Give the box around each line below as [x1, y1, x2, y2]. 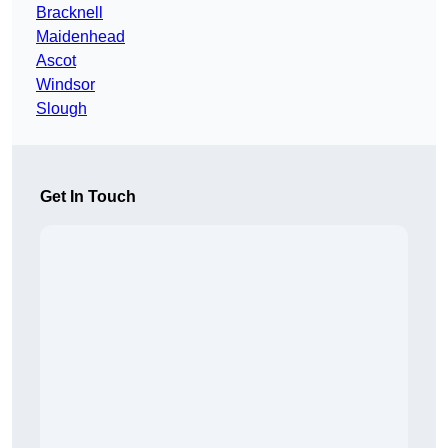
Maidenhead [36, 28, 125, 46]
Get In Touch [40, 188, 136, 206]
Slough [36, 100, 87, 118]
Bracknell [36, 4, 103, 22]
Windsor [36, 76, 95, 94]
